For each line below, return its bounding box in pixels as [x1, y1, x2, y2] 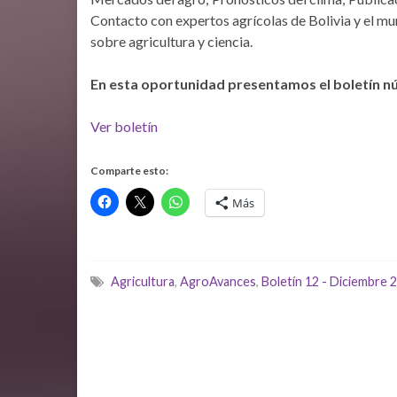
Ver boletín [90, 118, 158, 135]
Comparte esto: [90, 164, 168, 177]
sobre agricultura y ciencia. [90, 33, 253, 50]
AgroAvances [180, 274, 256, 289]
